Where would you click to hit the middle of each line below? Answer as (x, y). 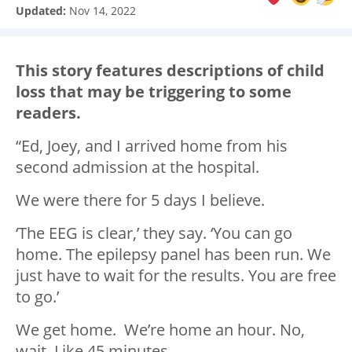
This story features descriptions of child (170, 71)
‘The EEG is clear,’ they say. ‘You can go (154, 233)
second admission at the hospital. (137, 167)
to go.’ (37, 297)
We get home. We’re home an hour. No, (160, 330)
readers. (48, 113)
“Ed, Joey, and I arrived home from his (152, 146)
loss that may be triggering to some (154, 92)
